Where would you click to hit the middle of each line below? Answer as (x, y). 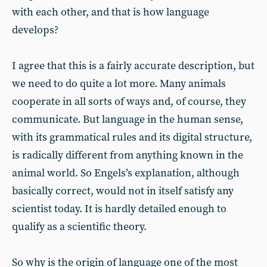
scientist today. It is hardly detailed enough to (119, 209)
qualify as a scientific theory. (79, 227)
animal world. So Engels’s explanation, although (126, 173)
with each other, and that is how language (111, 12)
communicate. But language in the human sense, (128, 119)
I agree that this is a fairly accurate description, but (133, 66)
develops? (35, 30)
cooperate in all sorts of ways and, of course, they (129, 102)
